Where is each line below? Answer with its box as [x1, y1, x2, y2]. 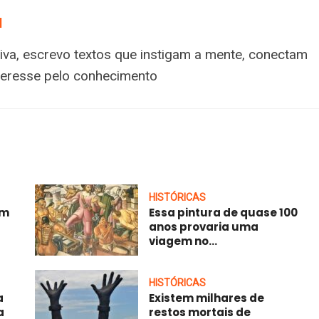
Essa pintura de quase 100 [149, 205, 298, 221]
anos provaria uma [149, 219, 258, 235]
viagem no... [149, 234, 217, 249]
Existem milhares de [149, 291, 264, 306]
